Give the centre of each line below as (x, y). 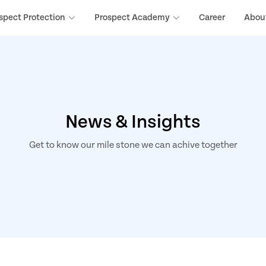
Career (212, 18)
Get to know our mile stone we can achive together (133, 145)
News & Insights (133, 122)
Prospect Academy (132, 18)
